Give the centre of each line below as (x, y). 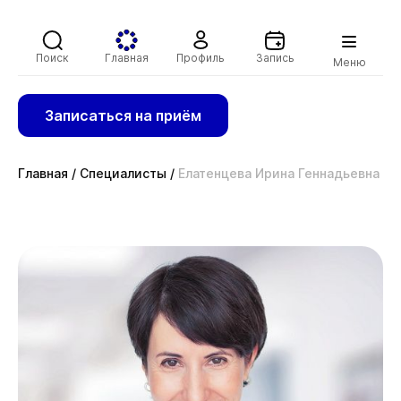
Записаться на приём (123, 115)
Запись (275, 57)
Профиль (200, 57)
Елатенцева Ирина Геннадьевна (279, 173)
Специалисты (123, 173)
